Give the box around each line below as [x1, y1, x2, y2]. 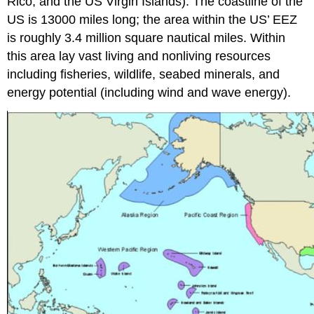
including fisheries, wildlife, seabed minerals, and [7, 67, 280, 82]
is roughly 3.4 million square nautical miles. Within [7, 31, 286, 46]
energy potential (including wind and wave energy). [7, 86, 292, 100]
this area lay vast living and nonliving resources [7, 49, 271, 64]
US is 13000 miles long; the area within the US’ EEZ [7, 13, 298, 27]
